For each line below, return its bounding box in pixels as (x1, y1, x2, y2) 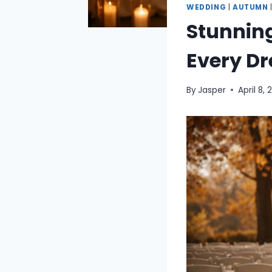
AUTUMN (232, 2, 268, 13)
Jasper (198, 84, 226, 96)
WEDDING (186, 2, 226, 13)
